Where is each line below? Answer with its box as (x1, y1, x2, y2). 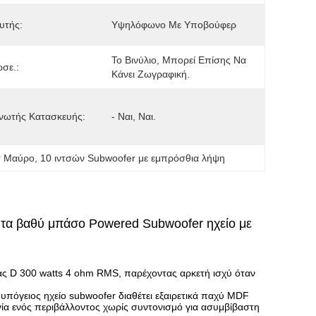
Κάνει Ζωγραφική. (111, 68, 190, 80)
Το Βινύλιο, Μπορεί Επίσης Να (111, 54, 246, 66)
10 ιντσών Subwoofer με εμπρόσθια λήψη (40, 152, 226, 164)
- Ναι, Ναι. (111, 111, 156, 122)
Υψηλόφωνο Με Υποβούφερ (111, 19, 236, 30)
